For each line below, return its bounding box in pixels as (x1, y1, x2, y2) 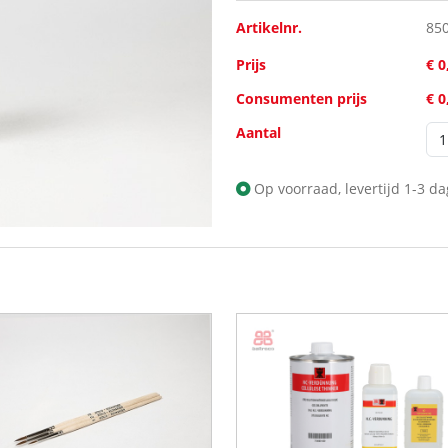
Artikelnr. (236, 18, 302, 38)
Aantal (236, 123, 281, 143)
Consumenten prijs (236, 89, 367, 109)
